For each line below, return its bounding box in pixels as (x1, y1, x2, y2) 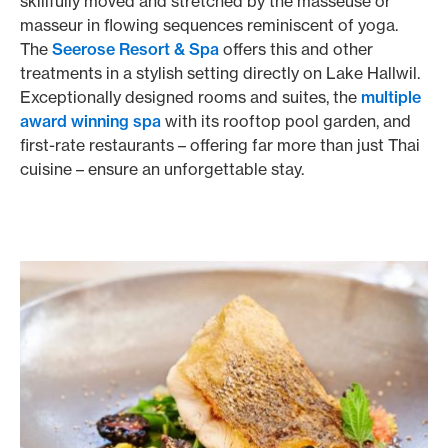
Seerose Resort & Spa (52, 39, 219, 59)
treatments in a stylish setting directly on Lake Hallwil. (20, 63, 420, 83)
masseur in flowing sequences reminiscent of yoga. (20, 15, 398, 35)
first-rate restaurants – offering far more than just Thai (20, 135, 420, 155)
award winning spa (20, 111, 161, 131)
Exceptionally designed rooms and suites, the (20, 87, 361, 107)
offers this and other (219, 39, 373, 59)
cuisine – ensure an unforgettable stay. (20, 159, 304, 179)
